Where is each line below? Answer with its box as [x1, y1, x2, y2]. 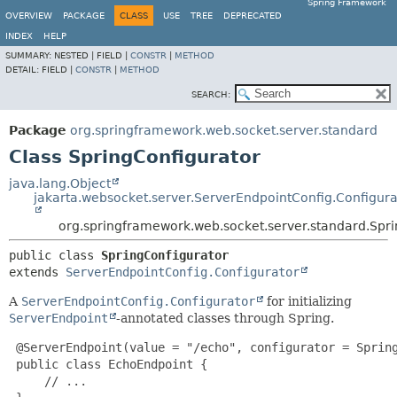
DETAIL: [5, 65, 42, 74]
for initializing [263, 294, 352, 308]
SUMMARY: [5, 51, 54, 60]
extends [9, 265, 66, 279]
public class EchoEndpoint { [9, 357, 207, 371]
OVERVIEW [5, 11, 52, 20]
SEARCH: [191, 90, 230, 99]
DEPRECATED [223, 11, 282, 20]
